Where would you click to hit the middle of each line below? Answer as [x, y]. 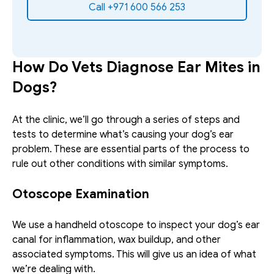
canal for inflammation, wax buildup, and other [117, 239]
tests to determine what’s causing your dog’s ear [123, 134]
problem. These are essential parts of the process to [131, 149]
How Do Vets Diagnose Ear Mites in [136, 67]
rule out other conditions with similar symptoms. [120, 164]
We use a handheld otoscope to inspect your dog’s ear [136, 225]
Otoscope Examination [81, 194]
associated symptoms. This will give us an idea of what [134, 254]
